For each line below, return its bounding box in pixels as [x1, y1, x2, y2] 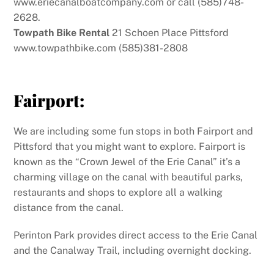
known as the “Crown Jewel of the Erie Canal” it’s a [13, 155, 241, 168]
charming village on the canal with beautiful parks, [13, 171, 243, 183]
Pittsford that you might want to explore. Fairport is [13, 140, 246, 152]
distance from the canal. [13, 201, 124, 213]
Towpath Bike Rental [13, 26, 110, 39]
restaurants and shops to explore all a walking [13, 186, 223, 198]
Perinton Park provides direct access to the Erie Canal [13, 229, 258, 242]
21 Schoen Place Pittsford [109, 26, 229, 39]
